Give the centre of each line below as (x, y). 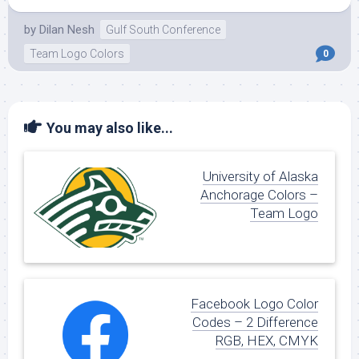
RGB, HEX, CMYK (267, 341)
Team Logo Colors (77, 54)
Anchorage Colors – (259, 195)
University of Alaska (260, 176)
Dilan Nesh (67, 30)
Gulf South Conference (163, 30)
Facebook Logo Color (254, 304)
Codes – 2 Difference (255, 323)
